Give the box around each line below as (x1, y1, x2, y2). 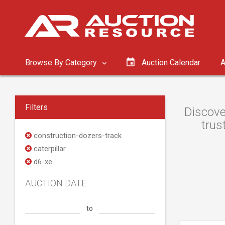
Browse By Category (25, 58, 99, 67)
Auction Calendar (142, 58, 200, 67)
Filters (25, 102, 48, 112)
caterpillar (32, 144, 66, 153)
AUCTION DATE (25, 178, 86, 188)
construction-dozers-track (32, 131, 122, 140)
